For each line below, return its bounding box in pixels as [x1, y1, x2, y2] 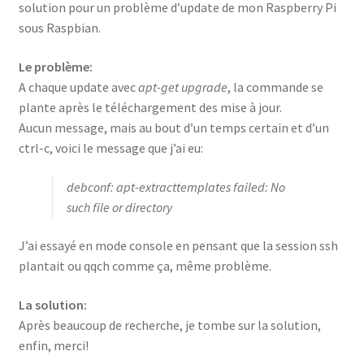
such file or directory [66, 198, 172, 215]
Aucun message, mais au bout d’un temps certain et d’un [18, 119, 329, 136]
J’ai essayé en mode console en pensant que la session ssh [18, 237, 338, 254]
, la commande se [227, 78, 323, 95]
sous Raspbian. [18, 19, 101, 37]
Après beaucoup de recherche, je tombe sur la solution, [18, 316, 321, 333]
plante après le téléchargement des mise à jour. [18, 98, 282, 115]
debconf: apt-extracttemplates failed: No [66, 178, 285, 195]
